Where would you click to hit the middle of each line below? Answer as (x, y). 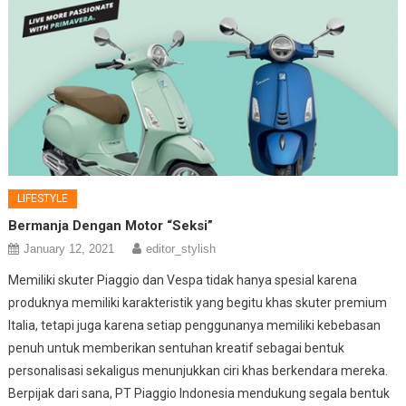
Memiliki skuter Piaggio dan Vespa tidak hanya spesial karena (183, 280)
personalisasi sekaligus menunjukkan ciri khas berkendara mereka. (198, 371)
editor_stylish (181, 249)
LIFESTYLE (43, 199)
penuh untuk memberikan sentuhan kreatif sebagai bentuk (177, 348)
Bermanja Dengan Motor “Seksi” (111, 226)
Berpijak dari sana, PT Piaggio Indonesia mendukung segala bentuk (199, 394)
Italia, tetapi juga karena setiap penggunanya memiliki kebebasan (195, 326)
